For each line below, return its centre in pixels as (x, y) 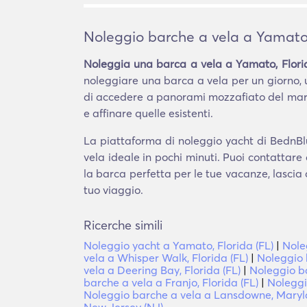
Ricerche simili (123, 225)
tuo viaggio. (113, 190)
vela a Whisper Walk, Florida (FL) (166, 258)
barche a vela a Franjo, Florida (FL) (171, 282)
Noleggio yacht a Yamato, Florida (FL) (179, 245)
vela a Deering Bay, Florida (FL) (162, 270)
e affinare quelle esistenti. (148, 113)
